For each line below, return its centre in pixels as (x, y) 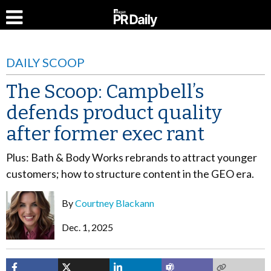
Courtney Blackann (115, 203)
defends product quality (114, 113)
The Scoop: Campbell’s (105, 91)
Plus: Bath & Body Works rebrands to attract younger (132, 157)
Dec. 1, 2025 (87, 227)
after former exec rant (105, 134)
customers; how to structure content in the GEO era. (130, 174)
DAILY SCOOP (45, 62)
